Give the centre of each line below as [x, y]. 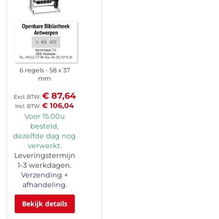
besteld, [44, 126]
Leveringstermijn [44, 155]
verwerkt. [44, 145]
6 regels [32, 70]
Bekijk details [44, 203]
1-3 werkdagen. [44, 165]
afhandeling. [44, 185]
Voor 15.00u [44, 116]
